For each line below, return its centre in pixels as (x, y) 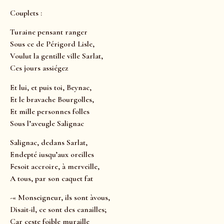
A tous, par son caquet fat (51, 179)
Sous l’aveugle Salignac (47, 123)
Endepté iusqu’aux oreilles (52, 155)
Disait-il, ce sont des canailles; (58, 210)
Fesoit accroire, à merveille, (55, 167)
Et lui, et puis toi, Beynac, (51, 87)
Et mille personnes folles (50, 111)
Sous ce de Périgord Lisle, (52, 44)
